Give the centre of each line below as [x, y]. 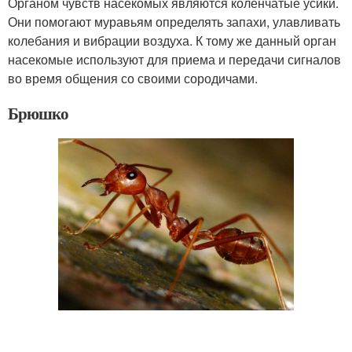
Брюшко [38, 113]
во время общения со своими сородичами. [133, 78]
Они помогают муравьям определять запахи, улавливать [174, 21]
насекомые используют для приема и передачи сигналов [174, 59]
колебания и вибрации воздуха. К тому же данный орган [172, 40]
